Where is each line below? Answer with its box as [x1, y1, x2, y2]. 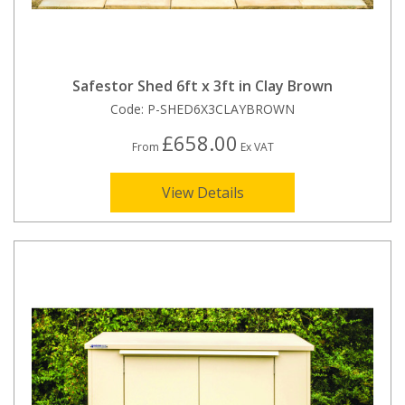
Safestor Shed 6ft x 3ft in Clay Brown [72, 76, 333, 97]
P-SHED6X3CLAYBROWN [147, 100, 295, 118]
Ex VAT [237, 139, 274, 155]
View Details [161, 183, 244, 203]
